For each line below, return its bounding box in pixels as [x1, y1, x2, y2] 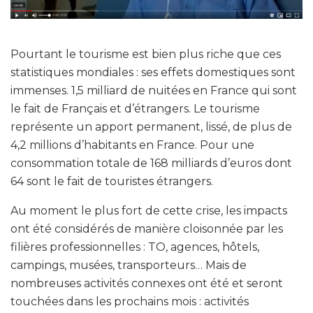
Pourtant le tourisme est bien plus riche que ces [10, 47, 281, 61]
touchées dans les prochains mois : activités [10, 294, 249, 308]
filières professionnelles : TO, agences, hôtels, [10, 240, 259, 254]
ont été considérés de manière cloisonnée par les [10, 221, 283, 235]
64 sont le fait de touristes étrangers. [10, 174, 213, 188]
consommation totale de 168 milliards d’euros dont [10, 156, 292, 170]
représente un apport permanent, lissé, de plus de [10, 119, 292, 133]
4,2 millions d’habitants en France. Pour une [10, 138, 254, 152]
